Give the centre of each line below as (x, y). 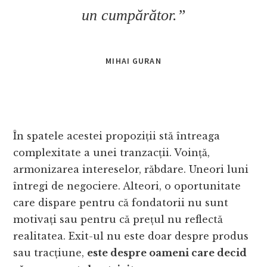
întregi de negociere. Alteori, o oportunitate (127, 186)
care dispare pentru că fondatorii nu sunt (121, 202)
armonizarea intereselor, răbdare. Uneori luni (131, 169)
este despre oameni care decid (167, 252)
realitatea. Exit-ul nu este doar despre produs (131, 236)
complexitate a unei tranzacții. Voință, (112, 152)
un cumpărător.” (133, 15)
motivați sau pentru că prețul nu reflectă (118, 219)
